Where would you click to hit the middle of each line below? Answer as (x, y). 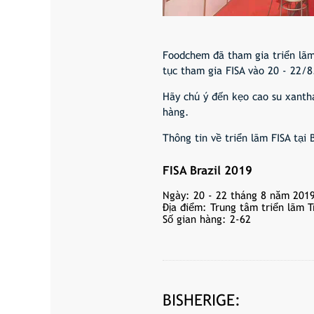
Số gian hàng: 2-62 (206, 219)
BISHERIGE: (201, 300)
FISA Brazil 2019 (207, 170)
